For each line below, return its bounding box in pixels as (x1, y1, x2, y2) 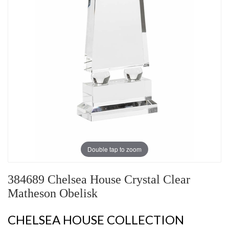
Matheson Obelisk (8, 187, 98, 200)
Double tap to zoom (87, 144, 142, 153)
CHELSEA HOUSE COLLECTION (8, 212, 184, 227)
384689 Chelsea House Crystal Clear (8, 173, 190, 187)
